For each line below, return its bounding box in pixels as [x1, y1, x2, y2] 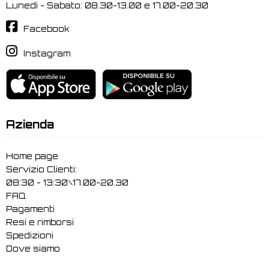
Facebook [23, 23, 70, 34]
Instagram [23, 49, 70, 59]
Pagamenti [6, 204, 55, 214]
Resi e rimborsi [6, 217, 74, 227]
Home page [6, 151, 58, 161]
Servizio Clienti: [6, 164, 77, 174]
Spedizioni [6, 230, 53, 240]
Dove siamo [6, 243, 60, 253]
